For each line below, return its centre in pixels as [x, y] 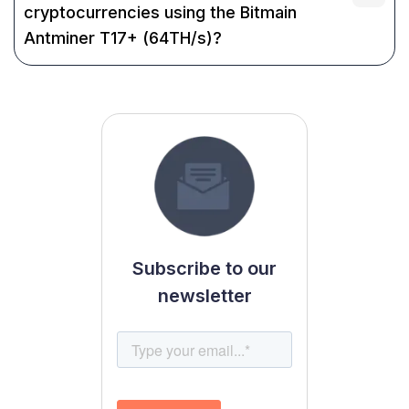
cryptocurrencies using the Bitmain [160, 12]
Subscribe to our [204, 268]
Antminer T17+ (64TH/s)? [123, 37]
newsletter [204, 295]
